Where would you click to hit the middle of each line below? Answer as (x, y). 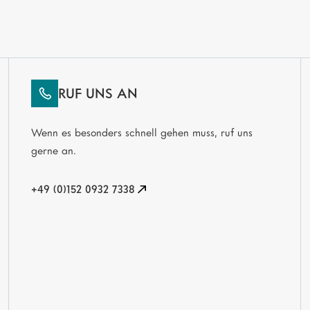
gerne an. (53, 151)
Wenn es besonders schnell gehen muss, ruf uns (142, 133)
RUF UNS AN (98, 93)
